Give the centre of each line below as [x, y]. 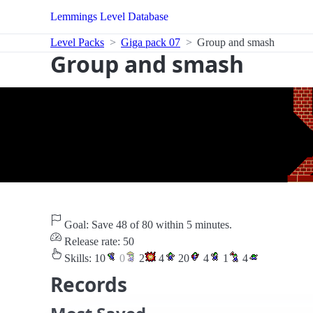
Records [89, 284]
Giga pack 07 [151, 42]
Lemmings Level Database [109, 16]
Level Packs [77, 42]
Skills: [78, 258]
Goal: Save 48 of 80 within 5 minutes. [147, 224]
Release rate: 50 [98, 241]
